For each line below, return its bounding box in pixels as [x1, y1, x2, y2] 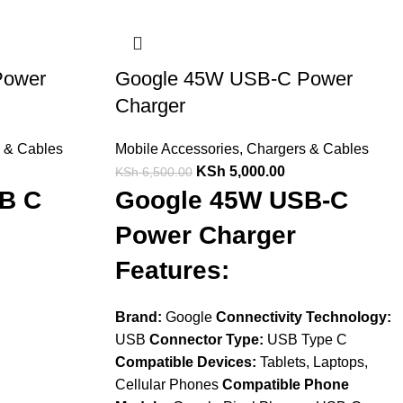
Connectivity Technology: [215, 309, 391, 325]
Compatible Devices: [114, 354, 256, 370]
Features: [114, 256, 229, 284]
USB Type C [263, 332, 347, 347]
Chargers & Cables [246, 141, 369, 157]
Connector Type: [148, 332, 264, 347]
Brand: [114, 309, 162, 325]
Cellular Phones [114, 377, 222, 392]
